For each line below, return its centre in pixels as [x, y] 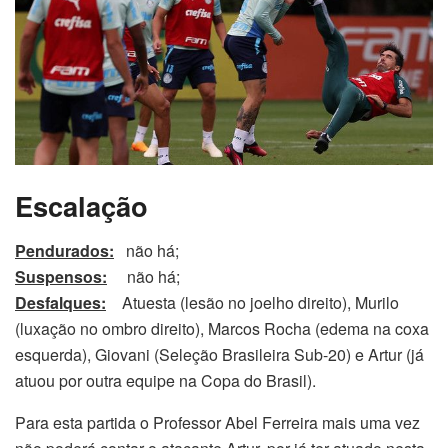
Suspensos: [61, 276]
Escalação [81, 206]
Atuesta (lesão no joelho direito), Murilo [260, 302]
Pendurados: [64, 250]
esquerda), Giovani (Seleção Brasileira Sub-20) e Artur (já [219, 354]
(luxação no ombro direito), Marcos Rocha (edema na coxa [222, 328]
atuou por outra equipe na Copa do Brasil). [165, 380]
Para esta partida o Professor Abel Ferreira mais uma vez [217, 422]
